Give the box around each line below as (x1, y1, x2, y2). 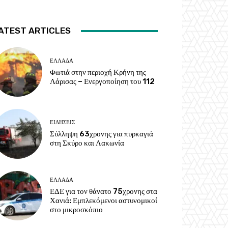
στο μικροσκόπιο (50, 205, 103, 214)
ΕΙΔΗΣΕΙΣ (50, 119, 75, 126)
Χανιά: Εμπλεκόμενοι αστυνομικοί (50, 195, 158, 205)
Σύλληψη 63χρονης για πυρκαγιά (50, 129, 154, 139)
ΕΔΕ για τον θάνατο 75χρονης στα (50, 186, 158, 196)
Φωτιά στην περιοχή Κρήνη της (50, 68, 147, 77)
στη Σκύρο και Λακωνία (50, 138, 125, 148)
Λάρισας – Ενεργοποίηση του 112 (50, 77, 155, 87)
